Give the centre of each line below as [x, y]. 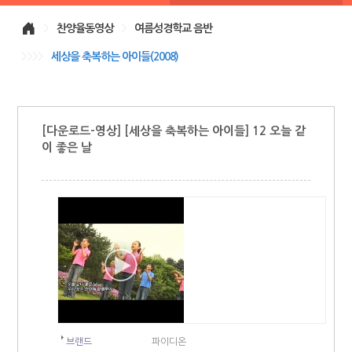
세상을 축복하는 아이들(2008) [115, 56]
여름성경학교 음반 [173, 28]
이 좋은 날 [67, 147]
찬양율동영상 [85, 28]
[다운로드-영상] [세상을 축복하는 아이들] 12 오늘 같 [174, 130]
